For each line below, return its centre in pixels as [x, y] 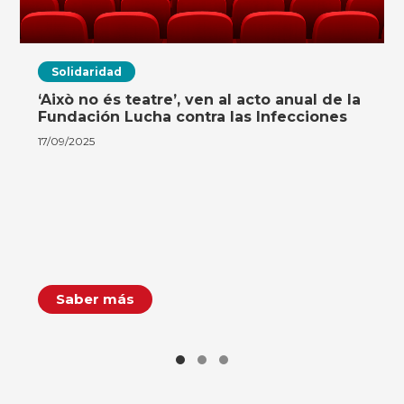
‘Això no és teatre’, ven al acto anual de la [200, 99]
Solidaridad [87, 71]
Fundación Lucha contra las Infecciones [193, 116]
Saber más [96, 298]
